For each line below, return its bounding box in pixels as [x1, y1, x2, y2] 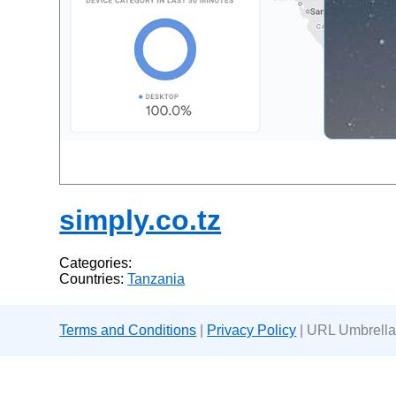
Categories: [59, 255, 133, 271]
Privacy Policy [207, 323, 297, 339]
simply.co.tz [59, 203, 222, 236]
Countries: [59, 271, 128, 287]
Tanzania [127, 271, 186, 287]
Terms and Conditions [59, 323, 197, 339]
